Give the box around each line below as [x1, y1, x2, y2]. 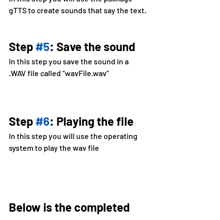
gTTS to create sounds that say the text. [9, 5, 146, 15]
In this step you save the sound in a [9, 56, 130, 66]
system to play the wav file [9, 142, 99, 152]
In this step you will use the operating [9, 131, 139, 140]
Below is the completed [9, 199, 132, 214]
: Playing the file [50, 113, 134, 128]
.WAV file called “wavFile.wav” [9, 68, 109, 78]
